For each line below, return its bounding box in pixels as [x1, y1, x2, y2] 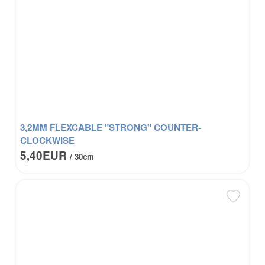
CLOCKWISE [20, 134, 75, 147]
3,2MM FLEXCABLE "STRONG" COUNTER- [20, 121, 202, 134]
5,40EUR [20, 147, 70, 164]
